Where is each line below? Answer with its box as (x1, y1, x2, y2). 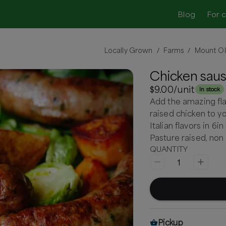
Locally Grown (104, 46, 153, 54)
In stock (199, 85, 220, 93)
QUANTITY (149, 144, 188, 153)
